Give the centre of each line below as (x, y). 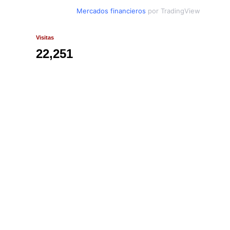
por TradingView (173, 11)
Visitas (45, 38)
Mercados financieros (111, 11)
